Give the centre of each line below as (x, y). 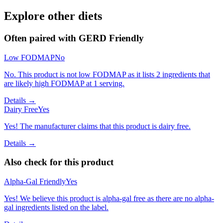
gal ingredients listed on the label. (56, 208)
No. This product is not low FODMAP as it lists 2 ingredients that (107, 74)
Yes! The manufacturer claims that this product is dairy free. (97, 126)
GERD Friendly (111, 38)
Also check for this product (59, 162)
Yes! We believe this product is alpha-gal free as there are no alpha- (109, 199)
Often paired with (41, 38)
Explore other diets (53, 16)
